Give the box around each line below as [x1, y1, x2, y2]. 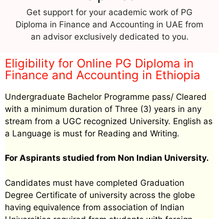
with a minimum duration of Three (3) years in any [5, 104, 201, 114]
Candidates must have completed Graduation [5, 177, 184, 188]
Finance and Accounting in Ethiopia [5, 67, 200, 82]
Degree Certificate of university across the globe [5, 190, 195, 200]
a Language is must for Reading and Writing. [5, 128, 179, 138]
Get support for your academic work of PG [26, 7, 193, 17]
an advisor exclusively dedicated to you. [30, 31, 189, 42]
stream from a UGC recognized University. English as [5, 116, 213, 126]
